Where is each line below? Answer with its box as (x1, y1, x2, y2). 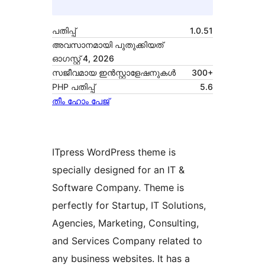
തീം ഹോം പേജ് (52, 96, 109, 106)
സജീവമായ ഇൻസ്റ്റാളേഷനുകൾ (52, 67, 176, 78)
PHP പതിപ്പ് (52, 82, 95, 92)
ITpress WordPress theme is (52, 146, 176, 159)
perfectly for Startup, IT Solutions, (52, 199, 206, 212)
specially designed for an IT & (52, 164, 185, 176)
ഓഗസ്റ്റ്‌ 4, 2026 (52, 53, 114, 64)
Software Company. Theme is (52, 182, 184, 194)
